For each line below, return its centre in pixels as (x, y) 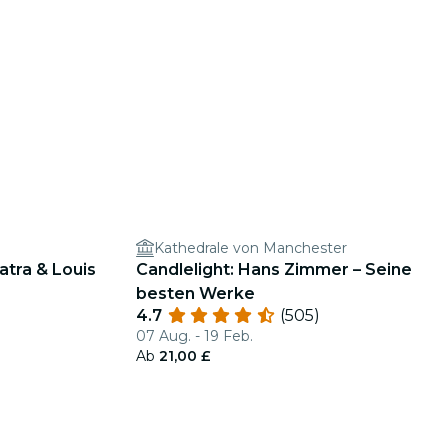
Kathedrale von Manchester (250, 248)
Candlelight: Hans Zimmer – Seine (274, 269)
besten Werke (195, 293)
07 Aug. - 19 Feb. (194, 336)
